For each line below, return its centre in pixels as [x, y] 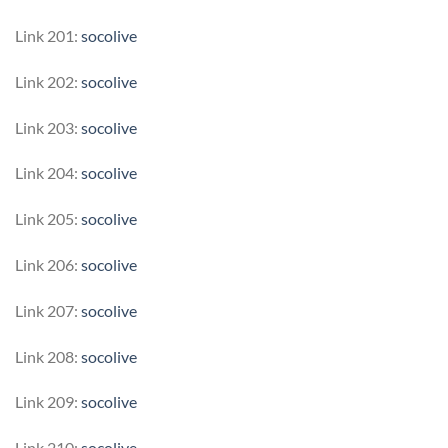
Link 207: [48, 310]
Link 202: [48, 81]
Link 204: [48, 173]
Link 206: [48, 264]
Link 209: [48, 402]
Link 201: [48, 35]
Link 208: [48, 356]
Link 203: [48, 127]
